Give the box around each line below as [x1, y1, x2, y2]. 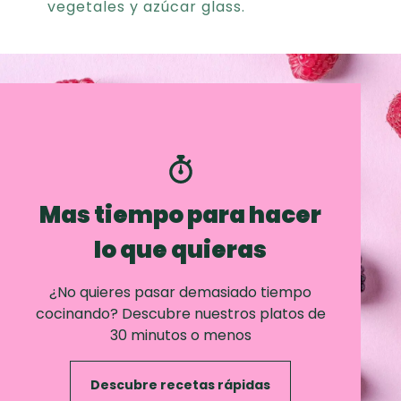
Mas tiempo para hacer [39, 199, 322, 232]
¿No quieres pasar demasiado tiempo [49, 282, 312, 303]
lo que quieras [94, 234, 268, 267]
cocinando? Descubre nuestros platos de [35, 303, 326, 325]
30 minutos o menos [109, 325, 252, 346]
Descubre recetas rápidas [90, 376, 271, 395]
